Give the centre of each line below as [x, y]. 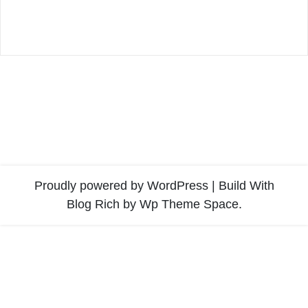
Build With [246, 185]
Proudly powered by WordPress [121, 185]
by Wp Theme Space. [180, 204]
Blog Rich [93, 204]
